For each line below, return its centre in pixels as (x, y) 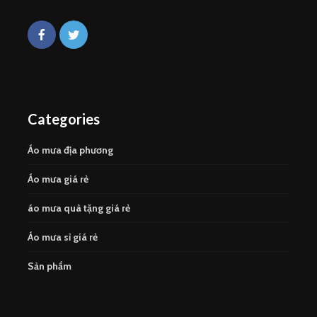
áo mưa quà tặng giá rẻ (79, 208)
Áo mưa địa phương (70, 150)
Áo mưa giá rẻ (58, 179)
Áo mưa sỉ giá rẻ (63, 237)
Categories (64, 119)
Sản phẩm (50, 266)
